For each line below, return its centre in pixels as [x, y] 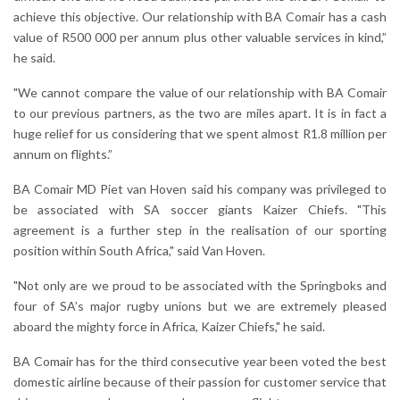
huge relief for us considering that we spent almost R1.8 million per [200, 133]
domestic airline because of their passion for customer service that [200, 381]
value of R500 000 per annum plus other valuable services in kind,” [200, 37]
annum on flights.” [63, 154]
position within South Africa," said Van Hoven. [139, 250]
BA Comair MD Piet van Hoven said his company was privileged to [200, 188]
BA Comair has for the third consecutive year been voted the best [200, 361]
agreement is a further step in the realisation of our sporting [200, 229]
